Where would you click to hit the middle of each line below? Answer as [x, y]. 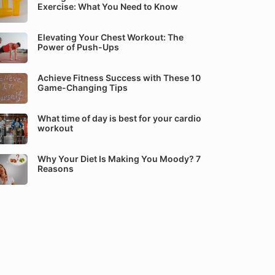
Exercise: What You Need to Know [108, 6]
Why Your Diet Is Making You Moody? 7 [119, 159]
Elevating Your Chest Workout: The [110, 37]
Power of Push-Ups [78, 47]
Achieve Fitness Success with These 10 [119, 78]
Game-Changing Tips [83, 87]
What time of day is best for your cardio [119, 118]
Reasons [56, 168]
